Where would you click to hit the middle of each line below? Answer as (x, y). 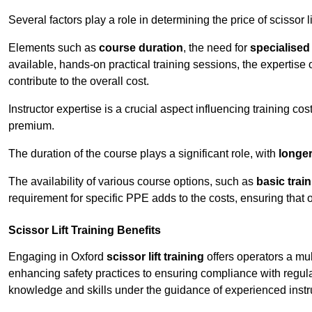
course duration (141, 48)
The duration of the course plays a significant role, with (143, 154)
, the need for (217, 48)
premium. (31, 126)
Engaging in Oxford (57, 257)
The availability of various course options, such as (132, 182)
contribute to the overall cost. (79, 81)
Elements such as (54, 48)
